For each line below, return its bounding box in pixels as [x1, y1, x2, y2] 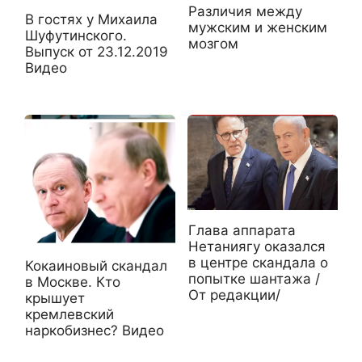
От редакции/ [187, 287, 280, 304]
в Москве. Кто [25, 273, 120, 290]
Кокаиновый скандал [25, 257, 167, 274]
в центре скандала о [187, 255, 328, 271]
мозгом [187, 35, 238, 52]
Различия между [187, 2, 302, 19]
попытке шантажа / [187, 271, 320, 288]
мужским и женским [187, 19, 327, 36]
